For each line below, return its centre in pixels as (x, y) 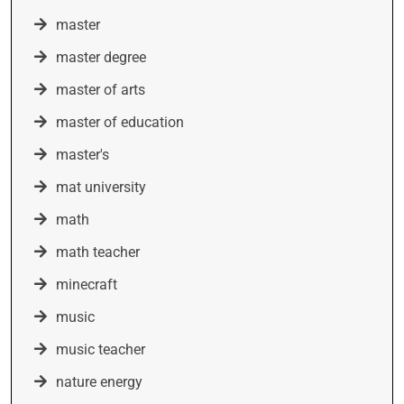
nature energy (99, 382)
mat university (101, 187)
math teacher (98, 252)
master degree (101, 57)
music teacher (101, 349)
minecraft (87, 285)
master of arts (101, 90)
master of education (120, 122)
